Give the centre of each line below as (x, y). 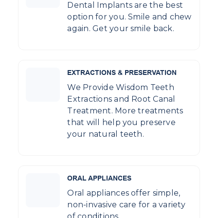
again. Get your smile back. (121, 29)
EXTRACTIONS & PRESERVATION (122, 73)
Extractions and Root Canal (121, 99)
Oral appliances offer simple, (124, 193)
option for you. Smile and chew (129, 17)
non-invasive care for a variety (126, 205)
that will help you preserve (121, 123)
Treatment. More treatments (125, 111)
